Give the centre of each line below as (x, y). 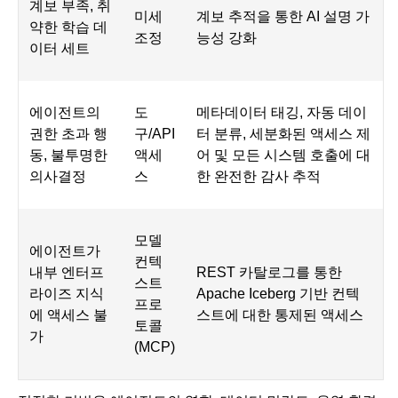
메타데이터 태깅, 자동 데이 (282, 113)
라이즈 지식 (67, 294)
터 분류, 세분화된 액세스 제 (283, 134)
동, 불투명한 (68, 155)
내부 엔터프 (67, 273)
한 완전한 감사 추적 (259, 177)
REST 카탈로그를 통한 (269, 273)
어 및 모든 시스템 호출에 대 (283, 155)
